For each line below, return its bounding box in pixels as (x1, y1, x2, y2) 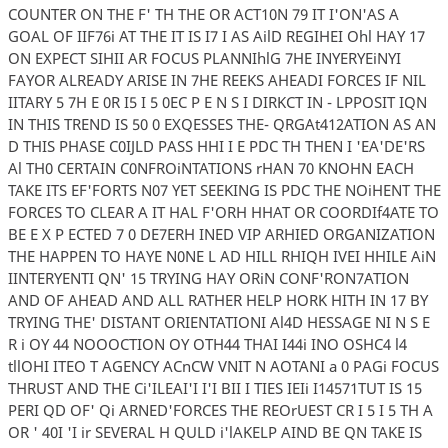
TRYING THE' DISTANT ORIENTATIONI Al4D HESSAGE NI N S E (7, 311, 430, 332)
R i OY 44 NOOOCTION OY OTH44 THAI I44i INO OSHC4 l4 (7, 333, 407, 354)
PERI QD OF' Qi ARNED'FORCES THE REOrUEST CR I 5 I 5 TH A (7, 399, 433, 420)
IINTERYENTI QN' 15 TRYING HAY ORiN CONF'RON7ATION (7, 267, 409, 288)
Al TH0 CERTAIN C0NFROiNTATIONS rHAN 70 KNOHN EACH (7, 157, 414, 178)
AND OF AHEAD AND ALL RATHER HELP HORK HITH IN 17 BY (7, 289, 428, 310)
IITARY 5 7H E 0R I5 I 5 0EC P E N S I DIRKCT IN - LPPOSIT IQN (7, 91, 427, 112)
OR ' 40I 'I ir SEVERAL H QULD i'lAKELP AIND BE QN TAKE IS (7, 421, 422, 442)
